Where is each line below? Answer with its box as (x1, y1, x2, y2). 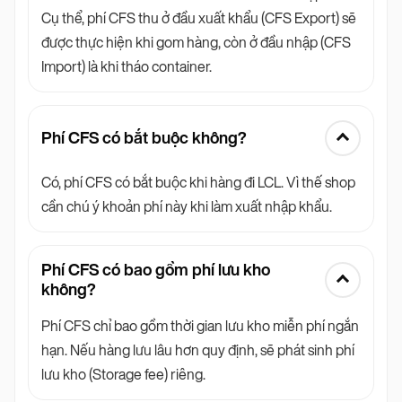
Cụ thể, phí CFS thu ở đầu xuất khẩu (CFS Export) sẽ (41, 9, 356, 27)
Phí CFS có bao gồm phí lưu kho (41, 259, 270, 280)
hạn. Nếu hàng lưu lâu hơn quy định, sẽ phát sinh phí (41, 341, 354, 359)
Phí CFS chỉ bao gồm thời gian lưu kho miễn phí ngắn (41, 317, 359, 335)
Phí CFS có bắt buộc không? (41, 127, 247, 148)
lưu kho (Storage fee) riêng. (41, 365, 205, 383)
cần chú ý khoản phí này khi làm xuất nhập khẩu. (41, 197, 332, 215)
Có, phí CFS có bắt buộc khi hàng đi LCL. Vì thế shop (41, 173, 355, 191)
